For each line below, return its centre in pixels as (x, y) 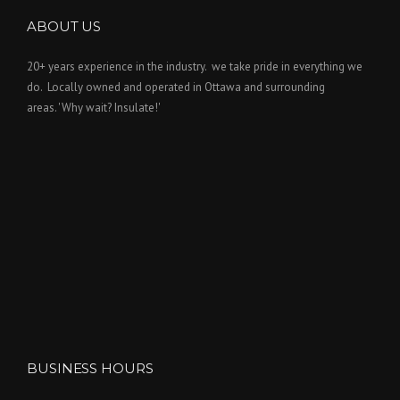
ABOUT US (64, 27)
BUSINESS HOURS (90, 369)
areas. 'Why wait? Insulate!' (94, 108)
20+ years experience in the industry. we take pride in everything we (195, 67)
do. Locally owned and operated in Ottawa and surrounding (176, 87)
